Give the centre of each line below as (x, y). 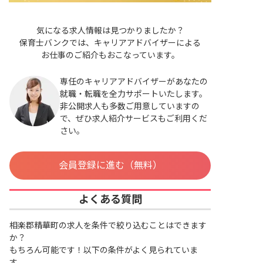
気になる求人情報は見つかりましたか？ (110, 31)
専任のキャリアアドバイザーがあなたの (134, 82)
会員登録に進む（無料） (110, 166)
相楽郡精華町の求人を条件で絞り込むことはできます (108, 226)
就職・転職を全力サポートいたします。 (134, 94)
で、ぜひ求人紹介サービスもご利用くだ (134, 119)
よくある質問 (110, 200)
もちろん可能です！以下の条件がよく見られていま (104, 250)
